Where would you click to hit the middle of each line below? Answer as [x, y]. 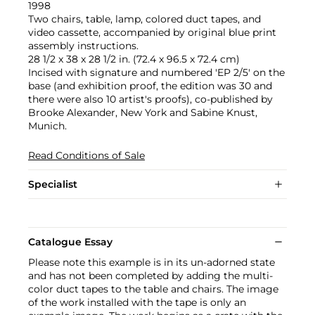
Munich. [47, 126]
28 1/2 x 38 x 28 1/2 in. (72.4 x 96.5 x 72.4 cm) [134, 59]
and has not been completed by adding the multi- [150, 276]
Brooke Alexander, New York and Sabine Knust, [143, 112]
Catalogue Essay [70, 242]
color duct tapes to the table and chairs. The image [153, 289]
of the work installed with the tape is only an [137, 302]
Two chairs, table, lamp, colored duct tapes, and [144, 19]
